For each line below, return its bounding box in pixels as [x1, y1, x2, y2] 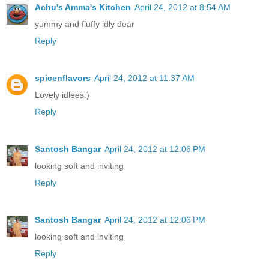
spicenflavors [35, 73, 91, 83]
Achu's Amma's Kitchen [35, 2, 131, 12]
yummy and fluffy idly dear [35, 19, 134, 29]
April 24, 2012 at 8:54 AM [134, 2, 231, 12]
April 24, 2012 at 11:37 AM [94, 73, 195, 83]
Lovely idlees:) [35, 89, 89, 100]
